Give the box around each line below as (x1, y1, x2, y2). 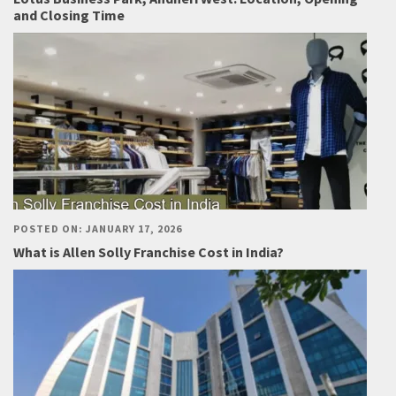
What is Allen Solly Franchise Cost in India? (13, 243, 284, 262)
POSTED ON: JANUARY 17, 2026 (13, 222, 182, 236)
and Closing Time (13, 6, 125, 25)
